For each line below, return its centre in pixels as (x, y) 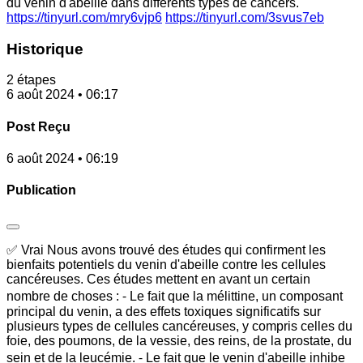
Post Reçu (38, 126)
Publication (41, 190)
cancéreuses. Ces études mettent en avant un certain (158, 279)
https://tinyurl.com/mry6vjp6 (84, 18)
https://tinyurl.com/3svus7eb (245, 18)
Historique (45, 49)
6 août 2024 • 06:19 (62, 158)
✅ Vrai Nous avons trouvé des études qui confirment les (166, 250)
